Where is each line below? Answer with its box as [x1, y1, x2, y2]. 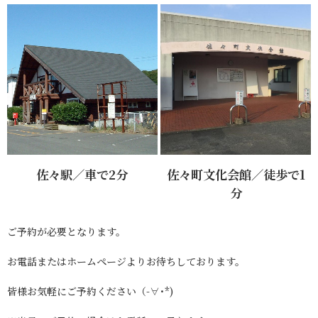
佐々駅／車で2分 [36, 165, 128, 184]
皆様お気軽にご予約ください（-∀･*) [7, 284, 173, 299]
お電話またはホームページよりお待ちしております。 [7, 254, 245, 269]
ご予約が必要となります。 [7, 224, 126, 239]
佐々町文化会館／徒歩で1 [166, 165, 305, 184]
